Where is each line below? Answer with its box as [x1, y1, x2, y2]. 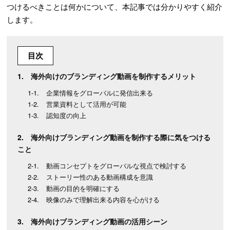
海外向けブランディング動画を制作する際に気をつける [31, 132, 211, 143]
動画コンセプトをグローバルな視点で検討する [46, 161, 187, 171]
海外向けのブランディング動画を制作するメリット [31, 71, 197, 82]
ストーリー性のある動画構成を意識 [46, 172, 154, 182]
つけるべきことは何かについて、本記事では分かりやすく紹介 [7, 1, 223, 12]
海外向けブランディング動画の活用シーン [31, 216, 168, 227]
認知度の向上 [46, 110, 87, 121]
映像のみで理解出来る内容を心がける [46, 195, 160, 205]
